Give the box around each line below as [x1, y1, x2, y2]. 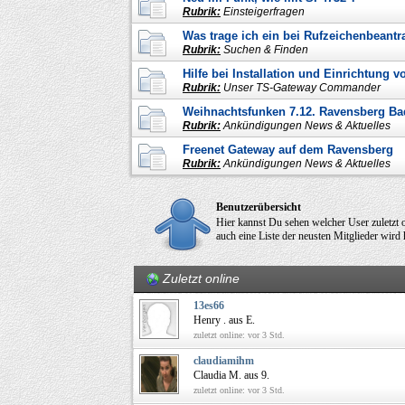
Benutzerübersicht [216, 200, 301, 213]
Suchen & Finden [221, 42, 311, 56]
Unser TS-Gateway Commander [221, 80, 383, 94]
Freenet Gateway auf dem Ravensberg [183, 142, 393, 156]
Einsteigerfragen [221, 5, 307, 18]
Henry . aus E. [193, 313, 255, 326]
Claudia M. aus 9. [193, 368, 269, 381]
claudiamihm [193, 353, 254, 367]
